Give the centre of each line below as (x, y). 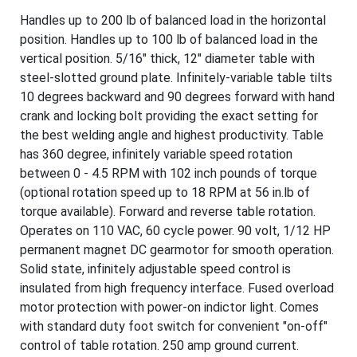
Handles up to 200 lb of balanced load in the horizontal (173, 20)
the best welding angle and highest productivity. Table (172, 135)
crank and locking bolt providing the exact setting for (169, 116)
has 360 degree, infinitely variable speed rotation (156, 154)
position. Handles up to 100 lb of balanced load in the (169, 39)
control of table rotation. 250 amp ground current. (159, 345)
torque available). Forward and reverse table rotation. (168, 212)
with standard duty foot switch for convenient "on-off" (174, 326)
